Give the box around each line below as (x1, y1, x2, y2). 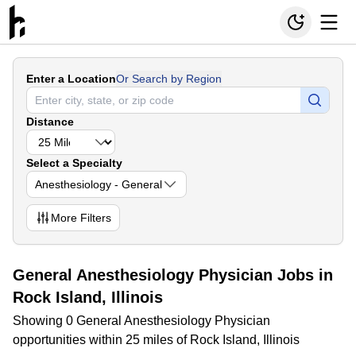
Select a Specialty (26, 157, 122, 169)
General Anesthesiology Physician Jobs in (13, 266, 333, 284)
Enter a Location (26, 72, 116, 85)
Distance (26, 115, 74, 128)
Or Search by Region (116, 72, 222, 85)
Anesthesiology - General (35, 178, 162, 191)
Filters (77, 211, 111, 224)
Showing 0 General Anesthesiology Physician (13, 314, 270, 327)
